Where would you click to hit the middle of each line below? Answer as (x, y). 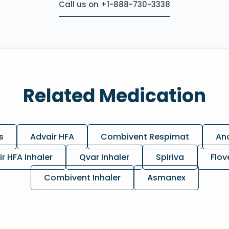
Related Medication (114, 96)
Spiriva (170, 157)
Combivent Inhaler (82, 178)
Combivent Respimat (145, 137)
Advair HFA (52, 137)
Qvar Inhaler (104, 157)
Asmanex (166, 178)
